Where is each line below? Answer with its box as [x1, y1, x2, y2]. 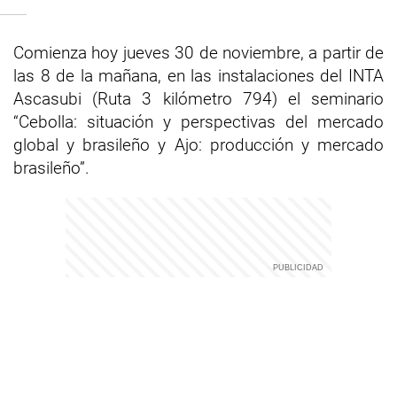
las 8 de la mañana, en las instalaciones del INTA [13, 66, 384, 86]
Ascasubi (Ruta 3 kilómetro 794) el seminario [13, 89, 384, 109]
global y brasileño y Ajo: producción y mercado [13, 135, 384, 155]
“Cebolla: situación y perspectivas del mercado [13, 112, 384, 132]
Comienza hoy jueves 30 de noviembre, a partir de [13, 43, 384, 63]
